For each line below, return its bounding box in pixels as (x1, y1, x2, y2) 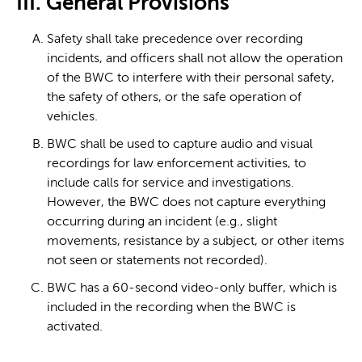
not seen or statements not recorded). (47, 254, 267, 267)
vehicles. (47, 110, 98, 124)
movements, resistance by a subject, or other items (47, 234, 344, 248)
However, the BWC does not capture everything (47, 196, 326, 209)
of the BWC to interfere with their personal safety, (47, 71, 335, 85)
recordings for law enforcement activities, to (47, 157, 306, 170)
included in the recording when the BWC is (47, 301, 296, 314)
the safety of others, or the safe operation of (47, 90, 301, 104)
